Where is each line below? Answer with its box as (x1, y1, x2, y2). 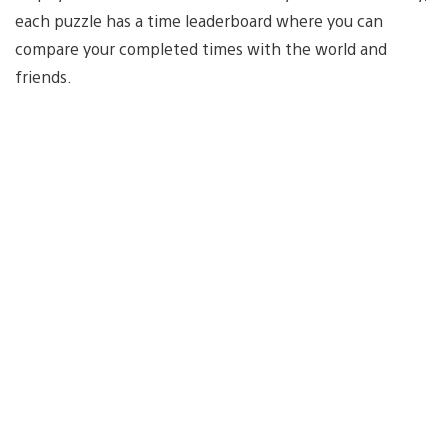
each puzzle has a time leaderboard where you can (15, 9, 383, 31)
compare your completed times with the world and (15, 37, 387, 59)
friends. (15, 65, 72, 87)
